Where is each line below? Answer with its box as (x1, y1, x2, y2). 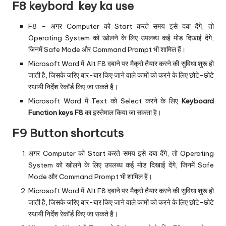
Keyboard (182, 96, 214, 105)
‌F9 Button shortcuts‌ (12, 126, 124, 140)
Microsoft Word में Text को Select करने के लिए (28, 96, 182, 105)
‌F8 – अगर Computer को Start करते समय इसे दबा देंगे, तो (28, 21, 214, 31)
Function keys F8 (28, 107, 83, 117)
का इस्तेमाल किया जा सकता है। (83, 107, 161, 117)
